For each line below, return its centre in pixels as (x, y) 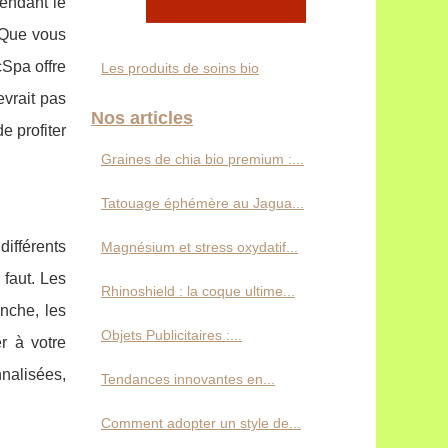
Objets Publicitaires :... (171, 335)
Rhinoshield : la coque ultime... (198, 291)
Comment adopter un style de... (201, 423)
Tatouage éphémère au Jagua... (202, 203)
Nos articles (142, 118)
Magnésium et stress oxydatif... (199, 247)
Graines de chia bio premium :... (202, 159)
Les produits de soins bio (180, 68)
